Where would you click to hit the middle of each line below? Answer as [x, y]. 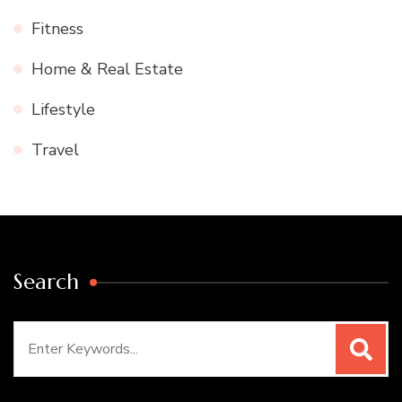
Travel [55, 150]
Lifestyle [63, 110]
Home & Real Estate [107, 70]
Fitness [57, 29]
